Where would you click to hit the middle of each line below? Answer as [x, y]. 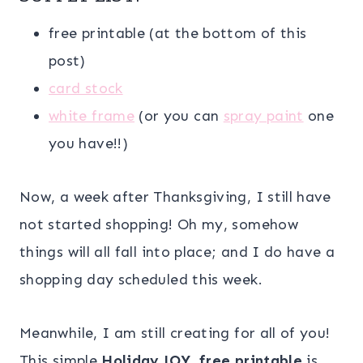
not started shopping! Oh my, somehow [159, 224]
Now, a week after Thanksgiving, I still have [175, 196]
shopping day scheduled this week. [141, 279]
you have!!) [88, 143]
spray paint [263, 115]
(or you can [179, 115]
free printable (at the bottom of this [178, 33]
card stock [86, 88]
